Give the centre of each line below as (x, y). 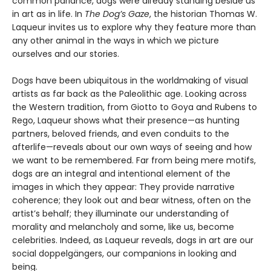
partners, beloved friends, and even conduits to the (121, 134)
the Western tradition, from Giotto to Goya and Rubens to (135, 107)
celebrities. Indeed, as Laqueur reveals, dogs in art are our (133, 240)
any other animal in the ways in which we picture (116, 41)
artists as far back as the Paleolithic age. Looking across (129, 94)
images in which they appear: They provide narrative (123, 187)
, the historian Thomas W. (203, 14)
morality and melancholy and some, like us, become (123, 227)
